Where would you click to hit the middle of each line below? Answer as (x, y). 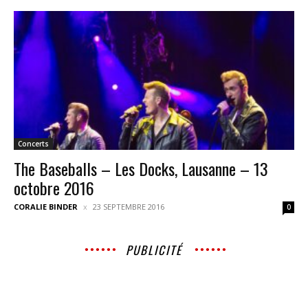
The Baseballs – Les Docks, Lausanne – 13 (141, 168)
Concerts (33, 143)
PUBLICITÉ (154, 250)
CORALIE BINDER (46, 206)
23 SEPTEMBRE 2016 (129, 206)
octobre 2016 (54, 187)
